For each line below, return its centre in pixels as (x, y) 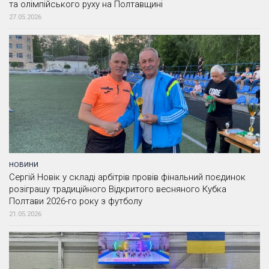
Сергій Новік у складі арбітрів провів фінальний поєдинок (127, 177)
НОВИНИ (24, 165)
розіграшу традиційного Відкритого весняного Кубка (118, 189)
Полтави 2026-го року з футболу (76, 201)
